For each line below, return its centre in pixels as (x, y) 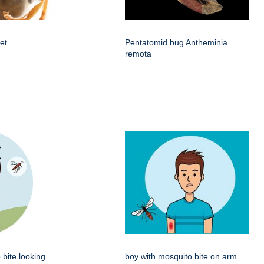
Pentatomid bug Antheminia (176, 43)
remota (138, 54)
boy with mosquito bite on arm (181, 257)
